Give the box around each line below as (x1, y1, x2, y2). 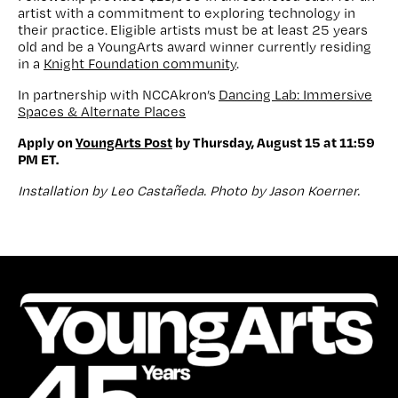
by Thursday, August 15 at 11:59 (172, 132, 375, 151)
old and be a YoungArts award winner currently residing (18, 37, 371, 55)
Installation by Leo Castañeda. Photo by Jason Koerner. (18, 181, 360, 199)
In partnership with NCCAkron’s (18, 85, 219, 103)
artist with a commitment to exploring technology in (18, 4, 355, 21)
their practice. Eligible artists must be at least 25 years (18, 20, 368, 38)
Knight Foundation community (44, 54, 236, 72)
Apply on (18, 132, 76, 151)
